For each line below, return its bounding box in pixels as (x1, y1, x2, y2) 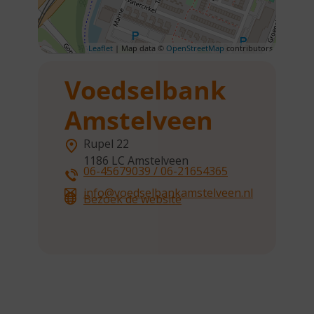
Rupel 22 (83, 136, 129, 151)
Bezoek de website (83, 191, 182, 207)
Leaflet (88, 43, 113, 53)
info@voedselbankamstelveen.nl (83, 185, 253, 200)
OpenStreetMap (166, 43, 224, 53)
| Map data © (113, 43, 166, 53)
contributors (224, 43, 273, 53)
